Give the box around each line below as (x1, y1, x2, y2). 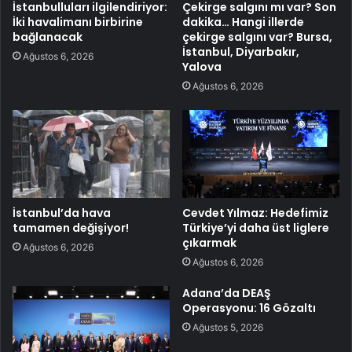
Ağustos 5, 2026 (192, 321, 263, 334)
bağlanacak (13, 28, 82, 45)
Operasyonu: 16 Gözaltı (182, 300, 316, 317)
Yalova (182, 58, 222, 75)
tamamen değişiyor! (13, 220, 129, 236)
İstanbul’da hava (13, 205, 111, 222)
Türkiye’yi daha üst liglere (182, 220, 329, 236)
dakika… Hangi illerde (182, 13, 304, 30)
